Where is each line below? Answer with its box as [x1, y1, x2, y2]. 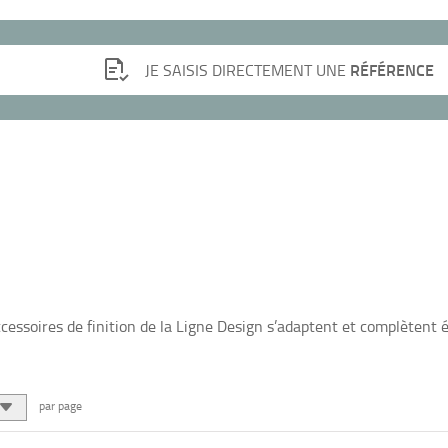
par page [39, 396, 82, 414]
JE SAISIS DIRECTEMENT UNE [144, 58, 350, 81]
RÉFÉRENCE [349, 57, 434, 81]
